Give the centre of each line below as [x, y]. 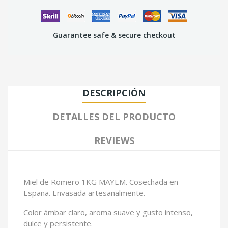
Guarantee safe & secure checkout [114, 35]
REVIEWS [114, 140]
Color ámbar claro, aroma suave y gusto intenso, [108, 212]
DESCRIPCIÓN [114, 92]
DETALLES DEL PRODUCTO [114, 116]
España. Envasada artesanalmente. [84, 193]
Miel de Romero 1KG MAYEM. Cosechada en [101, 181]
